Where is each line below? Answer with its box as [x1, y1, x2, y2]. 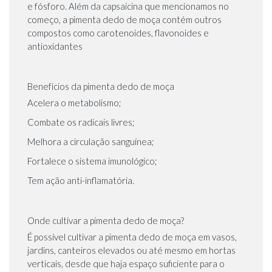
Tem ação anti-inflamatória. [27, 175, 134, 186]
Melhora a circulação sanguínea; [27, 136, 154, 148]
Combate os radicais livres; [27, 117, 135, 128]
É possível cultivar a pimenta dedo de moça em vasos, [27, 231, 237, 243]
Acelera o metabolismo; [27, 97, 121, 109]
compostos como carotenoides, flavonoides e [27, 27, 209, 39]
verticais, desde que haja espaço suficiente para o [27, 258, 225, 270]
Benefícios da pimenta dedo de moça [27, 81, 174, 92]
